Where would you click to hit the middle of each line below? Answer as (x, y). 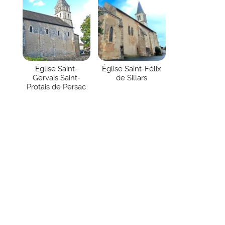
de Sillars (132, 78)
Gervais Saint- (56, 78)
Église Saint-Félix (132, 69)
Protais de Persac (57, 87)
